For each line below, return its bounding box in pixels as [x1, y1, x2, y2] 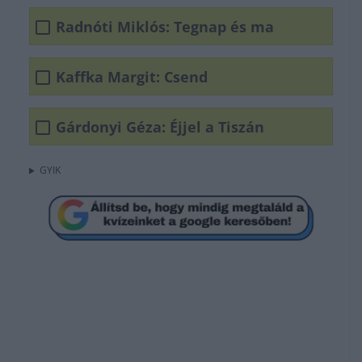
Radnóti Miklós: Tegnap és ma [56, 16, 274, 36]
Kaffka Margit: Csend [56, 66, 208, 86]
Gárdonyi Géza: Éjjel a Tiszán [56, 116, 264, 137]
